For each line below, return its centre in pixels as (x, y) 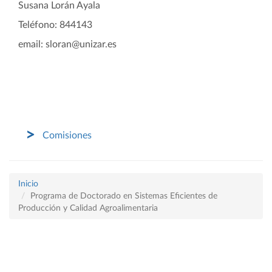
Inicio (28, 184)
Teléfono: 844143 (55, 25)
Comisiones (67, 135)
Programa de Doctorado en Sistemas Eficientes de (124, 196)
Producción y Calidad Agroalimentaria (88, 208)
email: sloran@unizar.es (67, 44)
